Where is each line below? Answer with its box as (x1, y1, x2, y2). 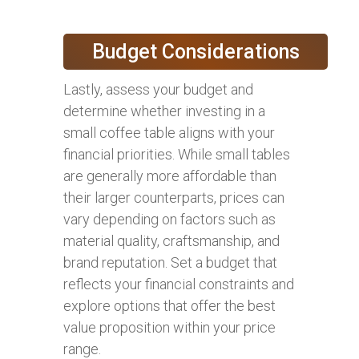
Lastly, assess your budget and (63, 80, 253, 98)
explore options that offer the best (63, 296, 276, 314)
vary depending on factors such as (63, 210, 276, 228)
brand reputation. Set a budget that (63, 253, 277, 271)
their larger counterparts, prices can (63, 188, 284, 206)
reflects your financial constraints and (63, 275, 294, 292)
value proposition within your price (63, 318, 276, 336)
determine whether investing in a (63, 102, 265, 119)
